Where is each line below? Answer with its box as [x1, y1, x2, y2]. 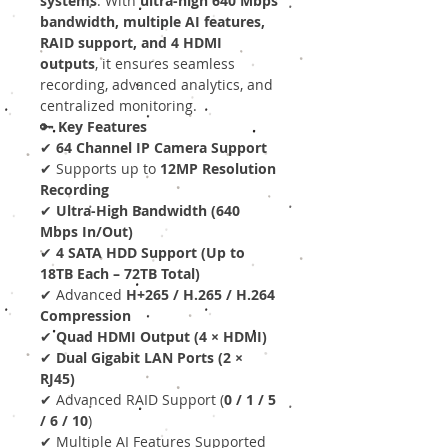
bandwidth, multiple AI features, [40, 12, 265, 32]
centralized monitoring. [40, 96, 197, 116]
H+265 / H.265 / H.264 [126, 285, 275, 305]
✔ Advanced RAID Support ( [40, 390, 224, 410]
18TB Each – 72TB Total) [40, 264, 200, 284]
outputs [40, 54, 95, 74]
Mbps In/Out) [40, 222, 133, 242]
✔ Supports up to [40, 159, 160, 179]
